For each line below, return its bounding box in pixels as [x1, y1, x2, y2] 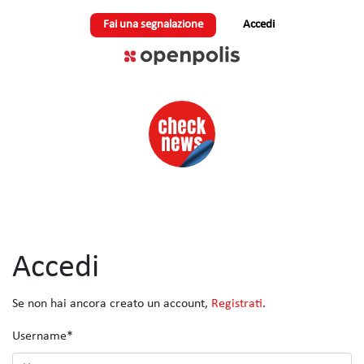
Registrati [211, 297, 262, 310]
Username [12, 330, 67, 343]
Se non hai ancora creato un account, [12, 297, 211, 310]
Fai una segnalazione [102, 19, 203, 31]
